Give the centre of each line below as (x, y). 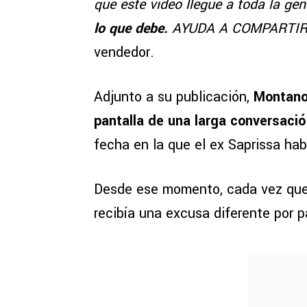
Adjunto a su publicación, (174, 97)
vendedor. (124, 53)
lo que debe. (131, 29)
